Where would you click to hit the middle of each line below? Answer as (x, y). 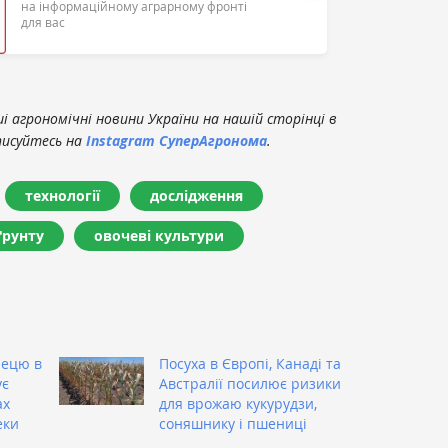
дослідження (196, 195)
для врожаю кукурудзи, (238, 403)
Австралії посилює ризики (250, 383)
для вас (43, 21)
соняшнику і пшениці (233, 423)
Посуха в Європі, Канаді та (250, 363)
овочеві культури (159, 235)
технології (62, 195)
